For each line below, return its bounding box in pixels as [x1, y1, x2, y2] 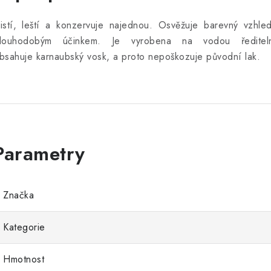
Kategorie [3, 220, 45, 234]
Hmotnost [3, 252, 44, 266]
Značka [3, 188, 34, 202]
